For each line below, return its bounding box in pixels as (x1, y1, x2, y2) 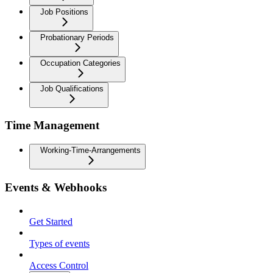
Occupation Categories (40, 58, 121, 68)
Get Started (29, 216, 73, 227)
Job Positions (40, 7, 88, 16)
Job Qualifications (40, 83, 104, 93)
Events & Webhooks (5, 180, 107, 194)
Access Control (29, 260, 88, 271)
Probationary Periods (40, 32, 114, 42)
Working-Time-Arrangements (40, 145, 141, 155)
